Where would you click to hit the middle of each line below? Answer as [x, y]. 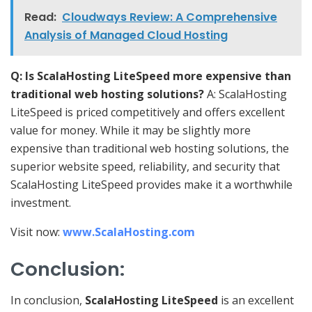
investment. [41, 203]
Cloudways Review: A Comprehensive [170, 17]
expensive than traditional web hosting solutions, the [150, 149]
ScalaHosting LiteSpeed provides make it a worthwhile [151, 185]
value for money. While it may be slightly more [131, 131]
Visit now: [35, 232]
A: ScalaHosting [247, 94]
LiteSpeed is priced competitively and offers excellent [148, 112]
